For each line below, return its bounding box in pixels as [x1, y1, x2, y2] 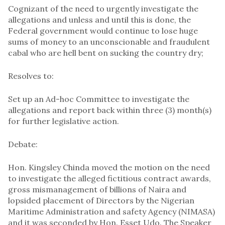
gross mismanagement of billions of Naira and [8, 184, 186, 194]
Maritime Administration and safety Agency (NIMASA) [8, 206, 215, 216]
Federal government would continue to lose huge [8, 25, 198, 36]
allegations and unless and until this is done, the [8, 14, 191, 25]
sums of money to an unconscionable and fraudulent [8, 36, 210, 47]
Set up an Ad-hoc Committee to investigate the [8, 93, 189, 104]
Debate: [8, 139, 38, 149]
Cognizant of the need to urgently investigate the [8, 3, 198, 14]
